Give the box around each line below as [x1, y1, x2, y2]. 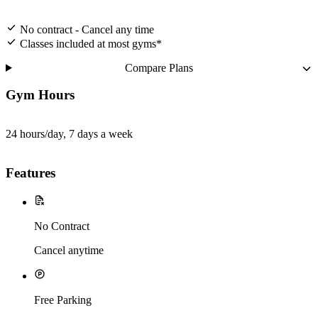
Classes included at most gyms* [20, 37, 162, 50]
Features [6, 165, 55, 180]
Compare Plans [125, 61, 194, 74]
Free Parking [34, 293, 92, 306]
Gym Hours [6, 87, 75, 103]
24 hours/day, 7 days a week [6, 128, 133, 141]
